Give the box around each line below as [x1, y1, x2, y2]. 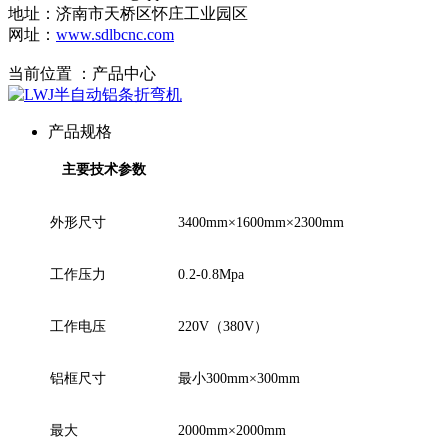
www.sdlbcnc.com [56, 26, 174, 43]
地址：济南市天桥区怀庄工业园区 [8, 5, 248, 22]
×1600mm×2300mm [228, 215, 344, 230]
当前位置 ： [8, 65, 92, 82]
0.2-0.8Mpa [178, 267, 244, 282]
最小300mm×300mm [178, 371, 300, 386]
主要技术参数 [62, 162, 146, 177]
